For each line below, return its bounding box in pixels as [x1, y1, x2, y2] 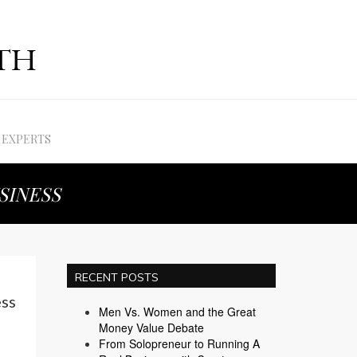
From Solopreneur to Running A [98, 335, 260, 351]
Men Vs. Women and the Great [98, 304, 256, 320]
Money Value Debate [98, 320, 204, 335]
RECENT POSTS [74, 270, 159, 284]
